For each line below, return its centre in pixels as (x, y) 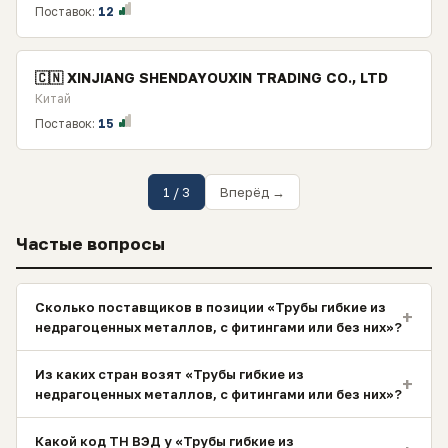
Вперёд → (252, 192)
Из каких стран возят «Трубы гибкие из (169, 374)
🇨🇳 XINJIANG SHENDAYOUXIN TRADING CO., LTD (211, 77)
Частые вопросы (90, 243)
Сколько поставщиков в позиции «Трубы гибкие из (210, 307)
